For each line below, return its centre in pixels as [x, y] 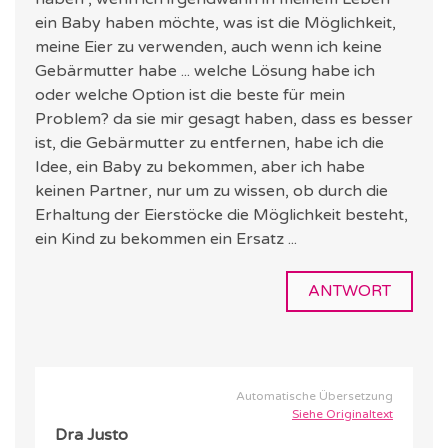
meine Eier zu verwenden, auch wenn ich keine [208, 47]
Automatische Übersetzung [314, 396]
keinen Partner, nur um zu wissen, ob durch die [211, 191]
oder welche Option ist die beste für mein [190, 95]
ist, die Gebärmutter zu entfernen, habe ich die [209, 143]
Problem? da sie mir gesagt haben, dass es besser [224, 119]
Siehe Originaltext [342, 414]
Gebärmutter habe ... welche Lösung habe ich [205, 71]
